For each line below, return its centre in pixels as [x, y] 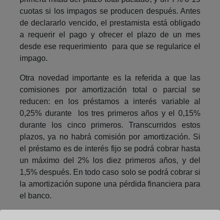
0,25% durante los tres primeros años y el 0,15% [110, 113]
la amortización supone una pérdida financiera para [110, 184]
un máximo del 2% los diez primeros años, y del [110, 160]
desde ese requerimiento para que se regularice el [110, 46]
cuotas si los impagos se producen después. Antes [110, 11]
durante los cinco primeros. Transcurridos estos [110, 125]
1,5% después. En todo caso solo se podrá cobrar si [110, 172]
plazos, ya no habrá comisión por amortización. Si [110, 137]
